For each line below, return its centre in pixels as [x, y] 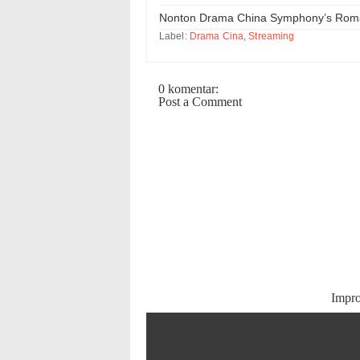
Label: [174, 36]
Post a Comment [200, 101]
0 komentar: [188, 88]
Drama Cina [217, 36]
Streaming [272, 36]
